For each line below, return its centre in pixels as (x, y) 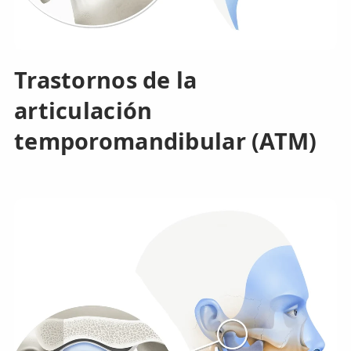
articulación (83, 110)
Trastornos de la (106, 79)
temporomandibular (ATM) (166, 140)
